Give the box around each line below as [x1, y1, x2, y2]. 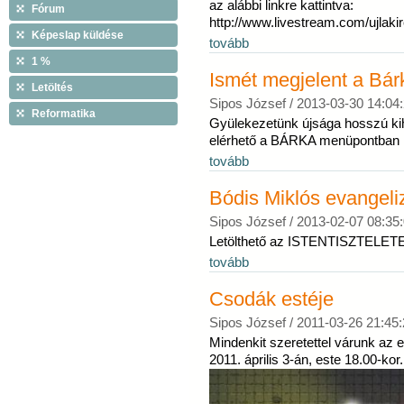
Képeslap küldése [32, 29, 124, 41]
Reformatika [32, 107, 96, 120]
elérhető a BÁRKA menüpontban [209, 133, 399, 148]
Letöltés [32, 81, 73, 94]
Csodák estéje [209, 289, 334, 310]
